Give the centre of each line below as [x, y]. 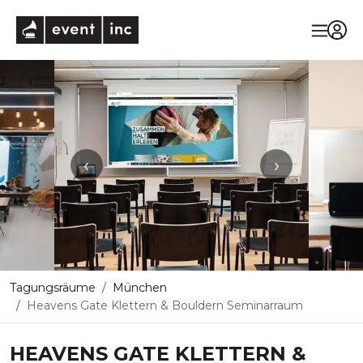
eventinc [166, 23]
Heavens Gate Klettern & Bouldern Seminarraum [165, 305]
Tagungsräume [53, 288]
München [140, 288]
